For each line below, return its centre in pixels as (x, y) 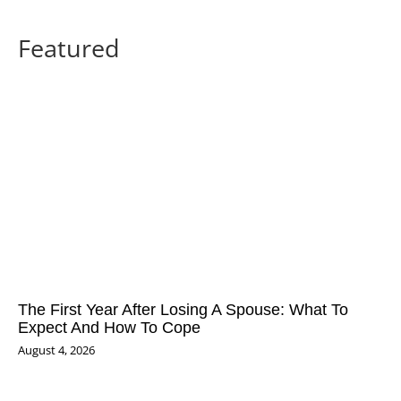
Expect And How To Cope (109, 328)
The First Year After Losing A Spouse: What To (183, 310)
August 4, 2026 (56, 350)
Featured (69, 47)
